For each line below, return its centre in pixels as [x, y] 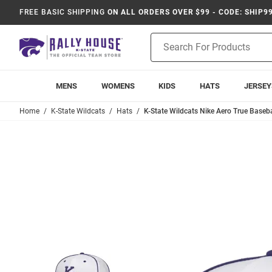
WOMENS [118, 86]
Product [166, 39]
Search [164, 52]
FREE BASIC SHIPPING [63, 12]
